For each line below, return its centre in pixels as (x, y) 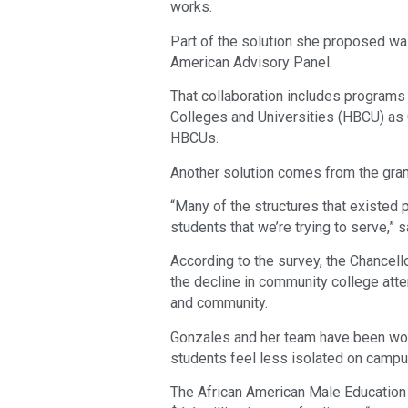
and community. (219, 303)
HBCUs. (194, 138)
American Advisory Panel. (251, 62)
